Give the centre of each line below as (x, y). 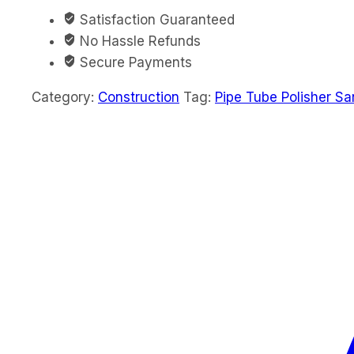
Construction (139, 97)
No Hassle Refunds (138, 41)
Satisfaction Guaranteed (155, 19)
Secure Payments (134, 62)
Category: (65, 97)
